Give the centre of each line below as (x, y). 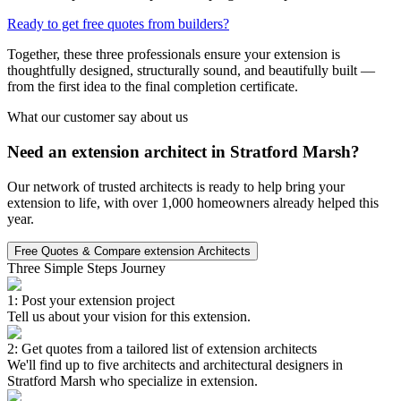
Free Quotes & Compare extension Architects (132, 251)
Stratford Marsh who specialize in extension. (132, 380)
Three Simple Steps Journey (86, 268)
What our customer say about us (98, 117)
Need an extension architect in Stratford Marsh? (183, 151)
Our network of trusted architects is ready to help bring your (176, 186)
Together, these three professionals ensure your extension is (174, 55)
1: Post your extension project (91, 300)
